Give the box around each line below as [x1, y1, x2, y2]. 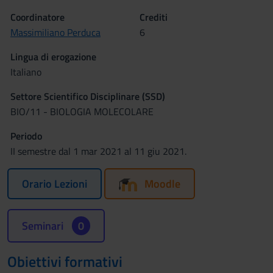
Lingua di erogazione [10, 49, 96, 64]
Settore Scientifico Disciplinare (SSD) [10, 89, 165, 104]
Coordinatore [10, 10, 65, 24]
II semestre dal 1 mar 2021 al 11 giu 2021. [10, 144, 186, 158]
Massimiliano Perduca [10, 25, 101, 40]
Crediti [140, 10, 168, 24]
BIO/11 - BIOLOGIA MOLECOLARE [10, 104, 154, 119]
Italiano [10, 65, 41, 79]
